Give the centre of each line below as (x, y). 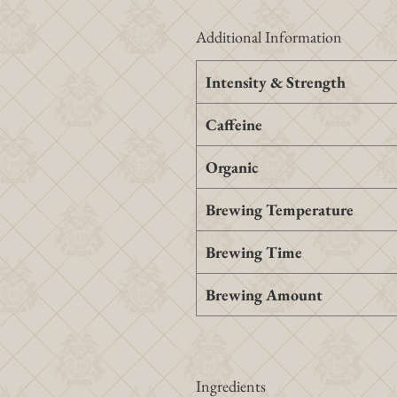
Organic (232, 167)
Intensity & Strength (276, 82)
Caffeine (234, 125)
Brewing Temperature (280, 210)
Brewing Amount (264, 295)
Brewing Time (254, 253)
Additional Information (269, 37)
